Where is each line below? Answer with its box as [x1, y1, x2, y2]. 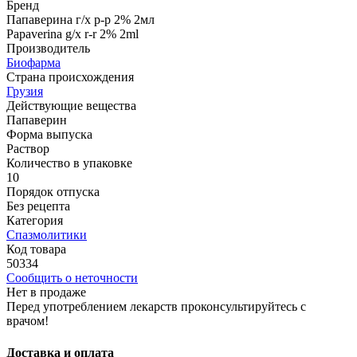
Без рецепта [6, 199, 70, 214]
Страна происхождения [6, 70, 134, 84]
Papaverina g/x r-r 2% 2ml [6, 27, 139, 41]
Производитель [6, 41, 90, 56]
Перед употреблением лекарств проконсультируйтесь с [6, 300, 306, 314]
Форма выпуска [6, 127, 92, 142]
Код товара [6, 242, 66, 257]
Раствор [6, 142, 49, 156]
